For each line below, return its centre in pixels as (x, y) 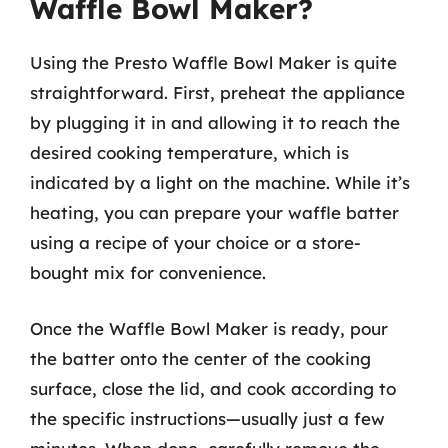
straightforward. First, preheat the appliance (217, 92)
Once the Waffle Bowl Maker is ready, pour (209, 328)
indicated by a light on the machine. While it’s (220, 182)
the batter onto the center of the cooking (200, 358)
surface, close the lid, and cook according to (213, 388)
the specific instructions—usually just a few (207, 418)
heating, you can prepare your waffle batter (214, 212)
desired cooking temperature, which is (189, 152)
